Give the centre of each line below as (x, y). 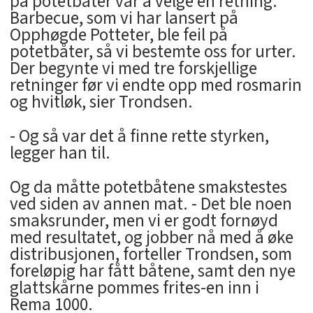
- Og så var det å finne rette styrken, (139, 137)
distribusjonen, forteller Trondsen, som (151, 255)
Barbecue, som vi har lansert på (124, 19)
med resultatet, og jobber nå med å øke (151, 238)
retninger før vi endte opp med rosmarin (155, 86)
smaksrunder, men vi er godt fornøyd (144, 221)
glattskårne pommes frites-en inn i (134, 288)
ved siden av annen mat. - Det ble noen (151, 204)
